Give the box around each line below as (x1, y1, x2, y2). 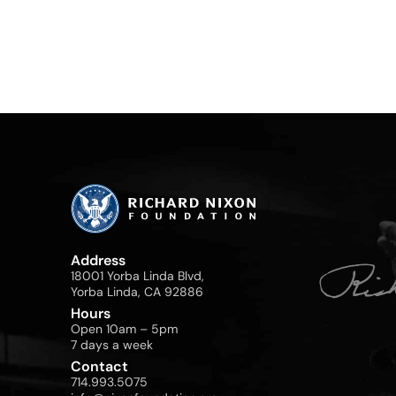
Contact (71, 356, 128, 376)
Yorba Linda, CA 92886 (71, 283, 203, 300)
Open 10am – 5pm (71, 320, 178, 337)
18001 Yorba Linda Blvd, (71, 267, 204, 284)
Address (71, 250, 126, 270)
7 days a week (71, 336, 153, 353)
